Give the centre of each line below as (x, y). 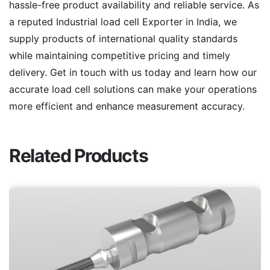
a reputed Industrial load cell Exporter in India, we (123, 22)
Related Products (79, 155)
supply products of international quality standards (123, 39)
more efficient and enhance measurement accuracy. (127, 106)
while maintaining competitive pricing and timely (120, 55)
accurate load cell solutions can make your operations (133, 89)
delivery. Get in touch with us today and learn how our (133, 72)
